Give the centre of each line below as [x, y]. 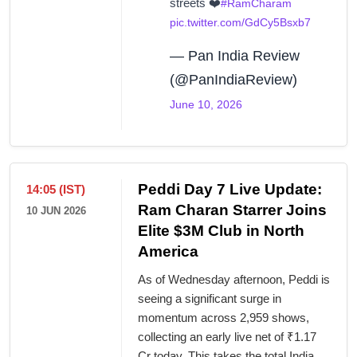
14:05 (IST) [56, 190]
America [168, 252]
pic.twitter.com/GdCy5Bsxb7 [240, 23]
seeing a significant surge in [210, 299]
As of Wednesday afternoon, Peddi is [234, 280]
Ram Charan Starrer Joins [232, 210]
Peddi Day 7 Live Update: [230, 190]
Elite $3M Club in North [221, 231]
